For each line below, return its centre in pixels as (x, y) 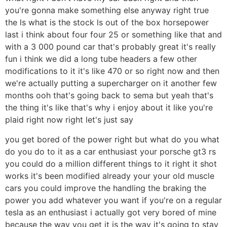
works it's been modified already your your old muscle (110, 176)
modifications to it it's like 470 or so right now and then (112, 71)
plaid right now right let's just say (69, 120)
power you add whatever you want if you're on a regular (113, 200)
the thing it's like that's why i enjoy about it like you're (109, 108)
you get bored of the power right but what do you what (112, 139)
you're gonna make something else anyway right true (107, 10)
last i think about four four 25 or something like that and (113, 35)
